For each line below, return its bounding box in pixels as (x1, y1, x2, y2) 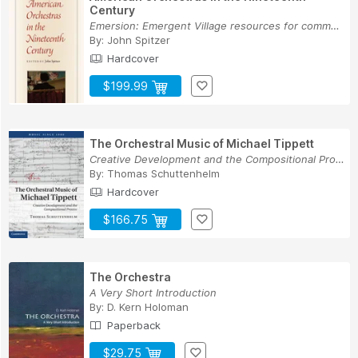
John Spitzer (107, 34, 170, 47)
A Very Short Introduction (89, 286, 217, 300)
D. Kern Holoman (107, 300, 189, 314)
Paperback (104, 319, 161, 332)
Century (89, 3, 135, 18)
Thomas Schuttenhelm (107, 167, 220, 181)
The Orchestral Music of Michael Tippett (89, 137, 314, 151)
